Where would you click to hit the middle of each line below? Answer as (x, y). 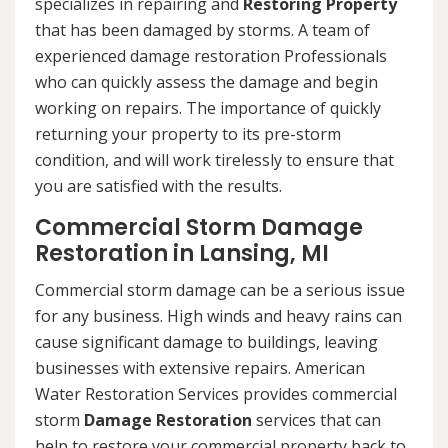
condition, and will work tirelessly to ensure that (214, 160)
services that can (316, 420)
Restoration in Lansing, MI (182, 254)
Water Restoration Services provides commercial (216, 394)
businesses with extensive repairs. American (200, 368)
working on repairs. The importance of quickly (208, 108)
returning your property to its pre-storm (188, 134)
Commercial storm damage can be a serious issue (220, 290)
